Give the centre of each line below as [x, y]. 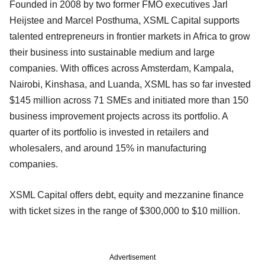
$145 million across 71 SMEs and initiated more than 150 [129, 100]
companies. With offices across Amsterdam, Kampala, [122, 68]
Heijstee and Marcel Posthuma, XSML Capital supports [125, 20]
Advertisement [132, 257]
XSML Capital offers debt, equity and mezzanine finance [127, 195]
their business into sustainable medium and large [112, 52]
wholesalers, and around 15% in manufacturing [108, 148]
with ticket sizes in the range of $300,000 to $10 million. [125, 211]
